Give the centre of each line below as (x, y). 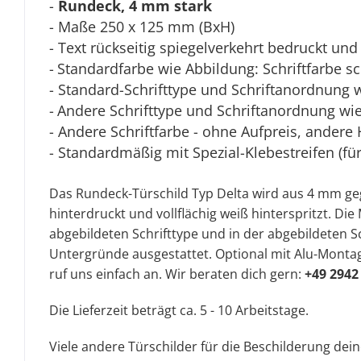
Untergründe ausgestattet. (132, 254)
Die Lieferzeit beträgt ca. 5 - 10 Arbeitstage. (179, 310)
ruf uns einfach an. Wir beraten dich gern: (177, 274)
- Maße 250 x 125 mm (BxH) (142, 27)
